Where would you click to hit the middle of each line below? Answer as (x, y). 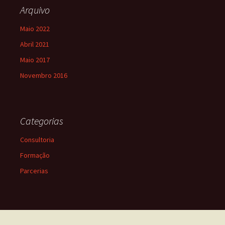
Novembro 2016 (44, 75)
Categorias (42, 121)
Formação (35, 155)
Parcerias (34, 171)
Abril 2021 (35, 44)
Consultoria (37, 140)
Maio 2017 (35, 60)
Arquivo (35, 10)
